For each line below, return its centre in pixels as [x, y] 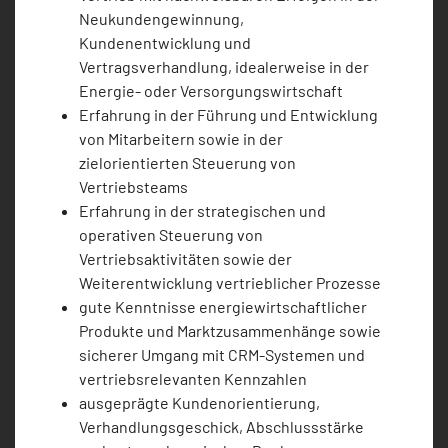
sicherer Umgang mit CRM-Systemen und [222, 355]
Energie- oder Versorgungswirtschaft [211, 91]
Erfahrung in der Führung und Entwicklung [228, 115]
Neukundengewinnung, [161, 19]
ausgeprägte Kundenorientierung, [199, 403]
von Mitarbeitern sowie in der [181, 139]
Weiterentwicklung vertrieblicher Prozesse [230, 283]
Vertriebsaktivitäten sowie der [185, 259]
